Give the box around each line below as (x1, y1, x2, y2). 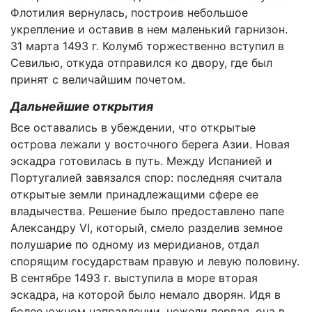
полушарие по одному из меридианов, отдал (10, 237, 259, 251)
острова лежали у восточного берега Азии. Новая (10, 137, 290, 151)
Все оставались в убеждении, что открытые (10, 120, 256, 134)
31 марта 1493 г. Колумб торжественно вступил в (10, 39, 284, 53)
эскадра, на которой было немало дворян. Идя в (10, 288, 281, 302)
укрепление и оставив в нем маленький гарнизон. (10, 22, 288, 36)
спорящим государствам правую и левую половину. (10, 254, 299, 268)
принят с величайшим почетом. (10, 72, 185, 86)
